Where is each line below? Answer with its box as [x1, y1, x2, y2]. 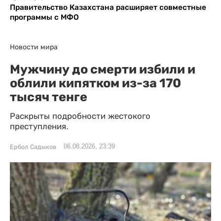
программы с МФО [10, 12, 79, 21]
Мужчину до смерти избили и [10, 61, 195, 76]
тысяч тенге [10, 89, 87, 104]
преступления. [10, 121, 69, 131]
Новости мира [10, 42, 58, 51]
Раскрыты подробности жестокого [10, 111, 150, 121]
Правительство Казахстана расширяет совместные [10, 2, 206, 11]
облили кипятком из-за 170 [10, 75, 181, 90]
